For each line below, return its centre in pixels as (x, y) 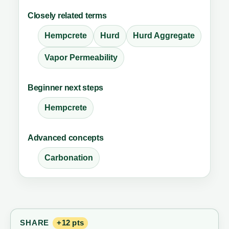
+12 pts (71, 223)
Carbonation (68, 158)
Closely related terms (67, 16)
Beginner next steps (65, 87)
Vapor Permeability (81, 57)
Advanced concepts (65, 138)
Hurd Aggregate (164, 36)
